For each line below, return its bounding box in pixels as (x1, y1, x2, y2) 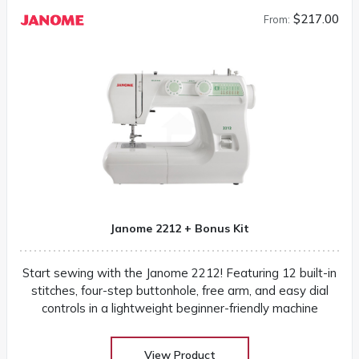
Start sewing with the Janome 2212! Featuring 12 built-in (22, 264, 337, 280)
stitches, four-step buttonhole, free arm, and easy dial (30, 282, 329, 298)
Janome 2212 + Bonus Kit (110, 220, 249, 236)
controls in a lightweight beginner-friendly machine (41, 300, 318, 316)
